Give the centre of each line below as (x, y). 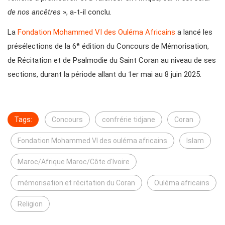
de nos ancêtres (34, 12)
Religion (30, 204)
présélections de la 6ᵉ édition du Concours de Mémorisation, (108, 46)
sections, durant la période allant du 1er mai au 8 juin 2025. (104, 75)
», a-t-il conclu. (86, 12)
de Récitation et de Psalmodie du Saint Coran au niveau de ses (112, 61)
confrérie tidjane (129, 120)
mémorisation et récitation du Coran (76, 183)
